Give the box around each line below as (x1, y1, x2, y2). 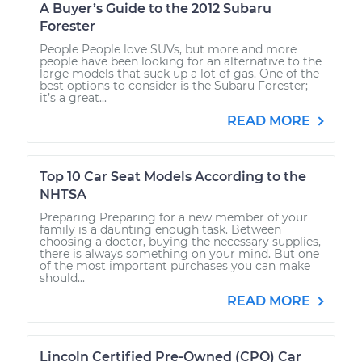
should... (40, 270, 85, 285)
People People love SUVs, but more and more (40, 41, 297, 57)
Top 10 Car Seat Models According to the (40, 168, 306, 184)
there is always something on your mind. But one (40, 246, 319, 261)
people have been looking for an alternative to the (40, 53, 322, 69)
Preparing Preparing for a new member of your (40, 209, 308, 225)
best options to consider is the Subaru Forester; (40, 78, 308, 93)
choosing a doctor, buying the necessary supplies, (40, 234, 321, 249)
